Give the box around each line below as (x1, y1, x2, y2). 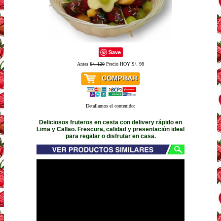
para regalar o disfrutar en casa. (65, 132, 156, 140)
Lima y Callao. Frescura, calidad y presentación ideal (37, 125, 184, 133)
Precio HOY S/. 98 (105, 61, 144, 67)
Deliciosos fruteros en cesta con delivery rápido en (39, 118, 182, 126)
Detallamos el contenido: (86, 103, 135, 109)
